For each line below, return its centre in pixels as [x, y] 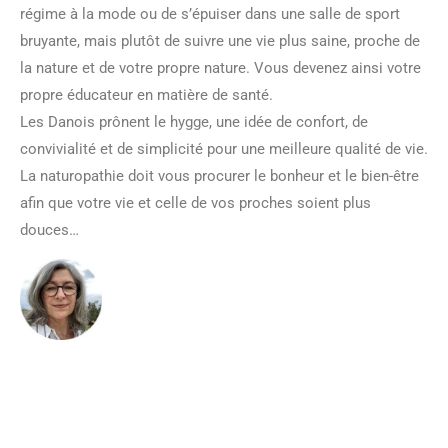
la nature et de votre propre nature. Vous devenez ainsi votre [220, 67]
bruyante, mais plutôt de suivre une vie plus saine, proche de [220, 40]
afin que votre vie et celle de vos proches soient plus [195, 202]
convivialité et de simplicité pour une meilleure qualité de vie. [224, 148]
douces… [49, 229]
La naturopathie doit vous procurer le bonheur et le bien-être [219, 175]
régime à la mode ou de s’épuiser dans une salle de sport [210, 13]
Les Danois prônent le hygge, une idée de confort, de [194, 121]
